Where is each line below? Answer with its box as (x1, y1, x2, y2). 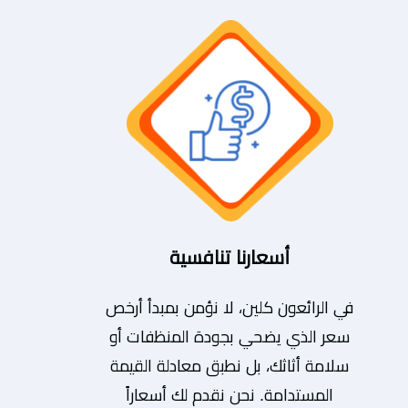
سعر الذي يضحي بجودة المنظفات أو (109, 327, 350, 346)
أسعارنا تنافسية (169, 246, 290, 268)
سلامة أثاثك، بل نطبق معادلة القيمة (110, 356, 349, 375)
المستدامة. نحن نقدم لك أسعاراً (126, 385, 333, 404)
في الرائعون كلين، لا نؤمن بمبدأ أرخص (106, 298, 353, 317)
